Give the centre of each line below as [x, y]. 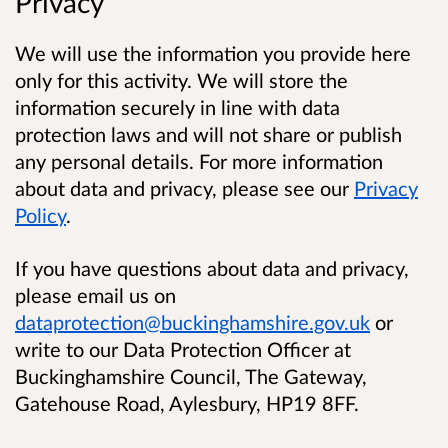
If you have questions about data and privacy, [212, 267]
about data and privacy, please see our [184, 187]
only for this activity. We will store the [181, 79]
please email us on [95, 294]
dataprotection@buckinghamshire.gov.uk [192, 321]
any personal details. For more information [199, 160]
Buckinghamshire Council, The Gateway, [191, 375]
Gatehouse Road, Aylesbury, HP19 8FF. [187, 402]
